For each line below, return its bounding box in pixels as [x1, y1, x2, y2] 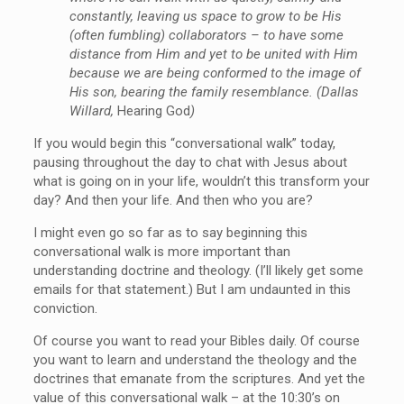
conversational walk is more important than [32, 243, 290, 260]
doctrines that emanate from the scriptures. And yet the [32, 370, 365, 387]
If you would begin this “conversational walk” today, [32, 134, 335, 151]
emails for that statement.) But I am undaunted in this [32, 280, 351, 298]
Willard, [69, 102, 117, 119]
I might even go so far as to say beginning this [32, 224, 308, 241]
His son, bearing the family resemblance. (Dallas [69, 83, 359, 100]
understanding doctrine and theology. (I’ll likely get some [32, 262, 363, 279]
